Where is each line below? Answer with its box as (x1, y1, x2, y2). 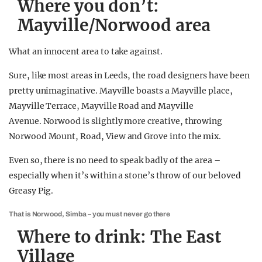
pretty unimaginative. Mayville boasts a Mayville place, (9, 85, 233, 96)
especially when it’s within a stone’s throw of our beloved (9, 170, 241, 181)
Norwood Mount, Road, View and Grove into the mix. (9, 131, 222, 142)
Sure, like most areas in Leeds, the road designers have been (9, 70, 250, 81)
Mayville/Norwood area (18, 15, 211, 36)
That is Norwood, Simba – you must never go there (9, 210, 171, 218)
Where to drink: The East (18, 226, 221, 247)
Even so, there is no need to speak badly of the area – (9, 155, 220, 166)
